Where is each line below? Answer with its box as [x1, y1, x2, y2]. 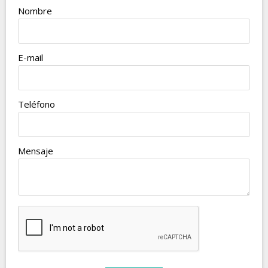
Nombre [18, 5, 52, 17]
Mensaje [18, 145, 53, 157]
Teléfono [18, 98, 55, 110]
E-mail [18, 51, 43, 63]
